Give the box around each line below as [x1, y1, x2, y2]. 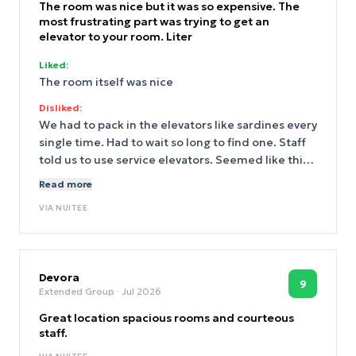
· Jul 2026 [114, 285, 161, 297]
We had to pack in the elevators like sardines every [39, 118, 317, 132]
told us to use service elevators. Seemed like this [39, 153, 215, 167]
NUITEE [56, 203, 87, 213]
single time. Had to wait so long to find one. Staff [39, 135, 106, 149]
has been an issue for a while [39, 170, 195, 184]
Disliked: [39, 102, 82, 114]
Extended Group [39, 285, 114, 297]
